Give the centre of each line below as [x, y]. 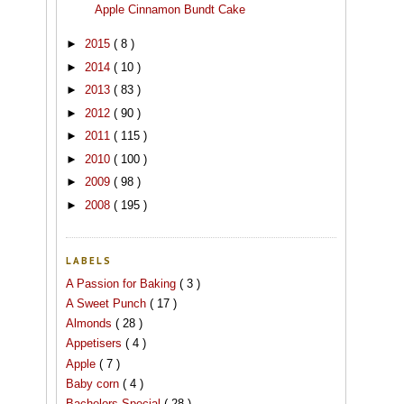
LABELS [89, 262]
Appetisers [96, 344]
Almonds [91, 324]
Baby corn [94, 383]
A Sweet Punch [108, 303]
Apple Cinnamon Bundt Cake [170, 9]
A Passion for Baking [123, 283]
